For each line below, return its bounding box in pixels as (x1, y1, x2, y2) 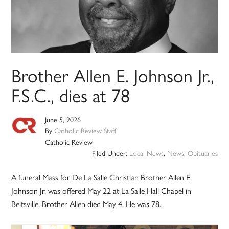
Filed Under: (91, 148, 129, 158)
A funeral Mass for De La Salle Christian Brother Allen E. (11, 171, 192, 184)
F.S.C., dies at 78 (11, 81, 130, 108)
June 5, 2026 (45, 114, 81, 125)
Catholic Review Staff (54, 125, 117, 136)
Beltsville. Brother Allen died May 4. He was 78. (11, 198, 162, 210)
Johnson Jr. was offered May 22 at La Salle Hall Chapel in (11, 185, 192, 197)
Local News (129, 148, 164, 158)
